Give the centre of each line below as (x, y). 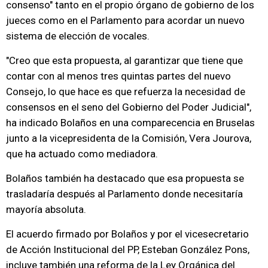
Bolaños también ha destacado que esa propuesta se (125, 178)
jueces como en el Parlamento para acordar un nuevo (125, 20)
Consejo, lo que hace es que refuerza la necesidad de (126, 92)
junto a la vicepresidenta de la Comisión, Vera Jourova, (129, 138)
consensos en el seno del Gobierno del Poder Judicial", (129, 107)
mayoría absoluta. (46, 209)
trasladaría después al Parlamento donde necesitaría (124, 194)
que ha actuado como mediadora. (82, 154)
